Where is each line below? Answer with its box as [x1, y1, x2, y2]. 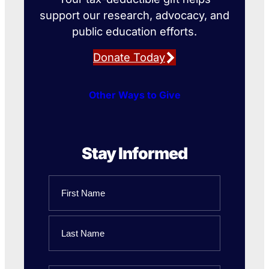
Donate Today [93, 50, 165, 64]
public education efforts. [72, 25, 197, 38]
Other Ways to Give [88, 88, 181, 101]
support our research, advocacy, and [40, 8, 229, 22]
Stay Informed [82, 143, 187, 163]
